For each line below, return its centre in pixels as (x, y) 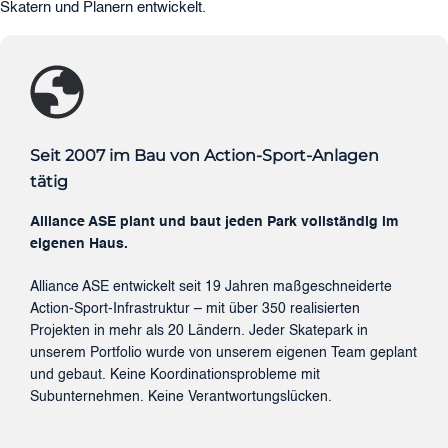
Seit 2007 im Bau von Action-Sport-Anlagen (204, 155)
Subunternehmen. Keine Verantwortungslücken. (181, 396)
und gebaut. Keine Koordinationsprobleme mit (175, 374)
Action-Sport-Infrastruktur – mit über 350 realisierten (195, 308)
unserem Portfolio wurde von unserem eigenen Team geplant (223, 352)
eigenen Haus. (79, 243)
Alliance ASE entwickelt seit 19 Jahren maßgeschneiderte (211, 286)
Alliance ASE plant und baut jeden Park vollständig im (214, 221)
